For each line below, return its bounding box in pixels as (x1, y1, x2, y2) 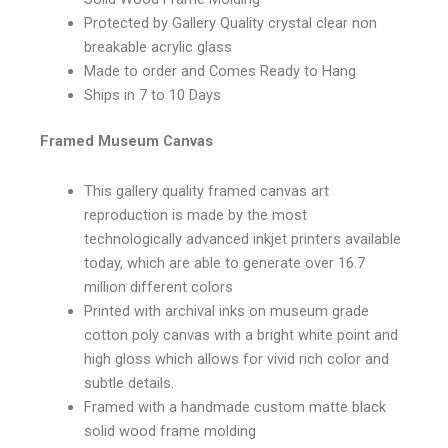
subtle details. (83, 373, 174, 392)
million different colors (83, 277, 233, 296)
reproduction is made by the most (83, 205, 307, 224)
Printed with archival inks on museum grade (83, 301, 369, 320)
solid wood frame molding (83, 421, 256, 440)
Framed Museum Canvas (40, 131, 213, 150)
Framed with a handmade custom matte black (83, 397, 386, 416)
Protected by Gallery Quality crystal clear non (83, 14, 377, 33)
